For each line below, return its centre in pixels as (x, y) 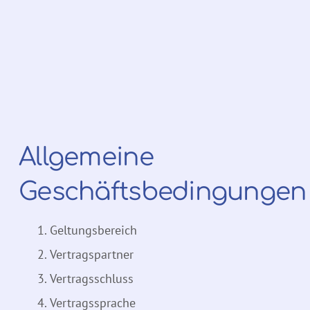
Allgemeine (86, 157)
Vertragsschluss (92, 279)
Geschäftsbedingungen (163, 192)
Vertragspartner (92, 255)
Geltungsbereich (93, 230)
